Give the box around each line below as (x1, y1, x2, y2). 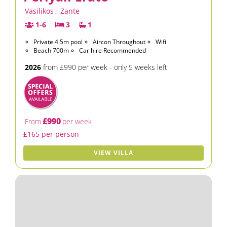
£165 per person (23, 129, 79, 139)
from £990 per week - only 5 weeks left (41, 62, 167, 72)
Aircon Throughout (93, 37, 145, 46)
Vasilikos (25, 6, 54, 16)
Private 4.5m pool (33, 37, 83, 46)
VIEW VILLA (94, 148, 133, 157)
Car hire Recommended (79, 46, 146, 55)
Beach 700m (33, 46, 69, 55)
